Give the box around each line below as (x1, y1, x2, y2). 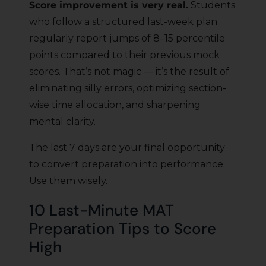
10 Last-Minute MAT (29, 200, 174, 221)
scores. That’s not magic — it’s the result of (29, 66, 229, 78)
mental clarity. (29, 116, 96, 128)
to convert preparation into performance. (29, 159, 225, 170)
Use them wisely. (29, 175, 107, 187)
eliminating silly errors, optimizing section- (29, 83, 226, 94)
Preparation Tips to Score (29, 218, 216, 239)
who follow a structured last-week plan (29, 16, 217, 28)
